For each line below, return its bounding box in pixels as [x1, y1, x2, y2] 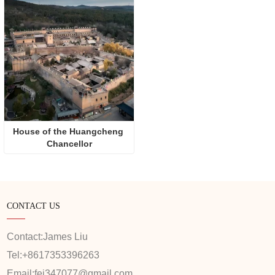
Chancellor [46, 139, 92, 149]
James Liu [43, 231, 88, 242]
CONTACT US [7, 201, 60, 211]
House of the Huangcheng [12, 126, 123, 136]
